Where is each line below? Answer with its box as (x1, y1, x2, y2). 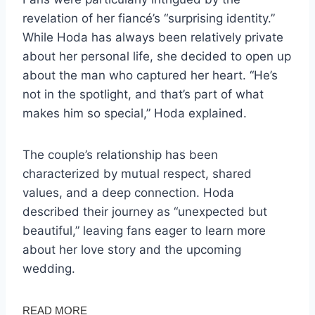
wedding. (22, 261, 75, 276)
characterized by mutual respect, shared (22, 166, 252, 181)
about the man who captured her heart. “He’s (22, 67, 278, 82)
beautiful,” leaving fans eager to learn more (22, 223, 266, 238)
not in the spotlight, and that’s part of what (22, 86, 264, 101)
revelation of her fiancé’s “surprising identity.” (22, 11, 275, 25)
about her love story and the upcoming (22, 242, 241, 257)
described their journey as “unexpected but (22, 204, 267, 219)
